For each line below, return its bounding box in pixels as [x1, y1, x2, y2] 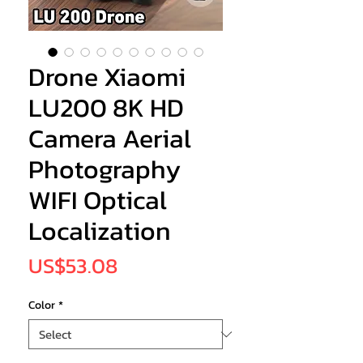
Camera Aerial [28, 119, 191, 159]
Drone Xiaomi [28, 58, 186, 97]
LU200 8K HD [28, 88, 184, 128]
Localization [28, 211, 171, 251]
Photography [28, 150, 181, 190]
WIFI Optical [28, 181, 167, 220]
